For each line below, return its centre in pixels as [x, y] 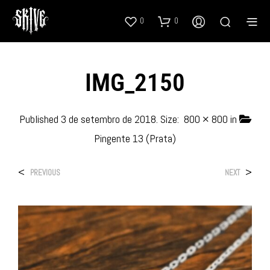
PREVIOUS [45, 172]
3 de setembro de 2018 [108, 119]
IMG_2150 [135, 82]
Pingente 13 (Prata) [135, 138]
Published [40, 119]
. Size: [168, 119]
